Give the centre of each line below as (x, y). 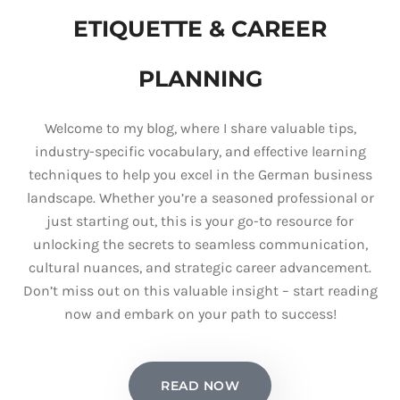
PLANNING (200, 79)
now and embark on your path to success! (200, 314)
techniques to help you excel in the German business (200, 175)
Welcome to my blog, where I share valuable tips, (200, 128)
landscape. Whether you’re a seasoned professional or (200, 198)
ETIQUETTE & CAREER (200, 29)
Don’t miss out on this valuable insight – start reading (200, 291)
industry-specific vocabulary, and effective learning (200, 151)
